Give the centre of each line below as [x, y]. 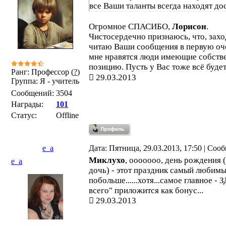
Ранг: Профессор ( [42, 72]
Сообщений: [33, 93]
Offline [67, 115]
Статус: [24, 115]
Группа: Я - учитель [45, 81]
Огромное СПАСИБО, [130, 26]
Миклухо [107, 160]
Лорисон [189, 26]
